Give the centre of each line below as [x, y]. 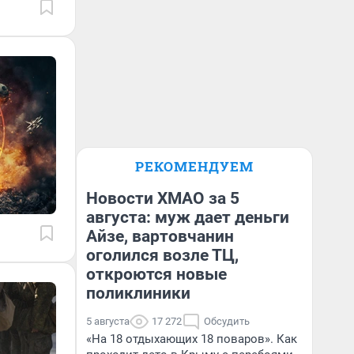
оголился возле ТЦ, [162, 255]
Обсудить [227, 321]
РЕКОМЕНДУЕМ [194, 166]
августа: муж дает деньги [188, 217]
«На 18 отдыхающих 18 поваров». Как [192, 339]
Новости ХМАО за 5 [163, 198]
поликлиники [138, 293]
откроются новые [156, 274]
